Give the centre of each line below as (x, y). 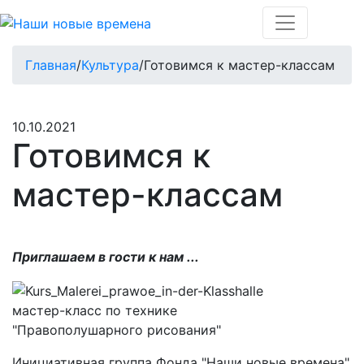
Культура (110, 65)
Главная (51, 65)
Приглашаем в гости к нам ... (106, 257)
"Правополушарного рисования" (117, 329)
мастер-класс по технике (95, 310)
